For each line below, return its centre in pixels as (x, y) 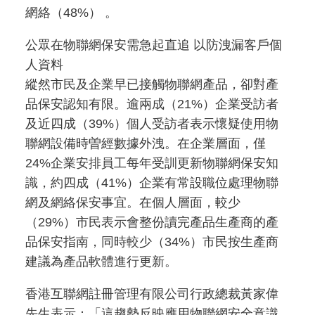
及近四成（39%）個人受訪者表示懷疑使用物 (152, 124)
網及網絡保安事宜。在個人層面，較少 (133, 202)
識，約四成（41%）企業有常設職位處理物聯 (152, 183)
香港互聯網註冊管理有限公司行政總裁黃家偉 (152, 294)
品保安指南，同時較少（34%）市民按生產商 (152, 242)
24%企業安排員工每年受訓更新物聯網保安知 (152, 163)
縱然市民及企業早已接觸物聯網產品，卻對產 (152, 84)
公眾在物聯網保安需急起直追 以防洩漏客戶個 (154, 45)
